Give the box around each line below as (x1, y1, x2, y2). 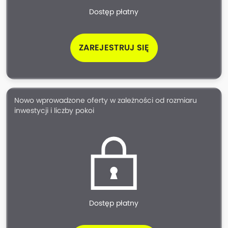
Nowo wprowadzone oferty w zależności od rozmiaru (14, 96, 197, 105)
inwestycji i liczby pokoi (14, 106, 94, 116)
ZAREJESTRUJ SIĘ (79, 42, 149, 53)
